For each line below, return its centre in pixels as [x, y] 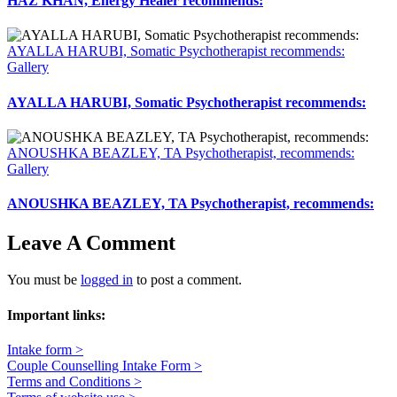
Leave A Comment [91, 242]
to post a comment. [187, 280]
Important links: [56, 315]
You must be [44, 280]
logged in [107, 280]
